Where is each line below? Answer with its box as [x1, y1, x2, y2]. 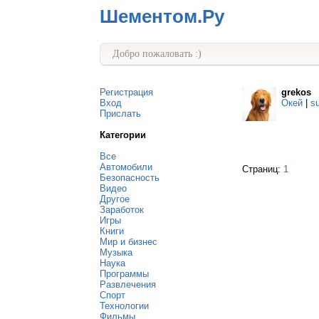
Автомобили [100, 162, 152, 172]
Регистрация [100, 87, 153, 98]
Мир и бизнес [100, 236, 157, 247]
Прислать [100, 108, 141, 119]
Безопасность [100, 172, 159, 183]
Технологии [100, 300, 149, 311]
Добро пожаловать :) [113, 48, 202, 59]
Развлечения [100, 279, 156, 290]
